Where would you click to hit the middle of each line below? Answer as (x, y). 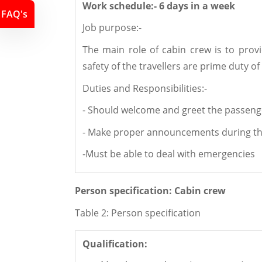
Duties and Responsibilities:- (145, 88)
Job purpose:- (112, 28)
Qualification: (115, 244)
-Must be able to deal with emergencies (169, 154)
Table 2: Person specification (138, 213)
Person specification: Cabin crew (150, 191)
